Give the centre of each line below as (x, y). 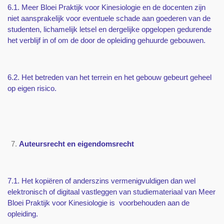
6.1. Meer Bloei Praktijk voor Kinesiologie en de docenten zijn (106, 7)
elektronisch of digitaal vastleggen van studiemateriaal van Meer (111, 192)
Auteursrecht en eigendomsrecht (76, 144)
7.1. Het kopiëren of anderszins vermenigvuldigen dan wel (101, 181)
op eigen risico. (32, 88)
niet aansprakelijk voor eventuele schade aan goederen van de (109, 18)
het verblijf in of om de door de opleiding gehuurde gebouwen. (106, 40)
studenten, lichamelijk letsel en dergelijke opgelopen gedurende (109, 29)
